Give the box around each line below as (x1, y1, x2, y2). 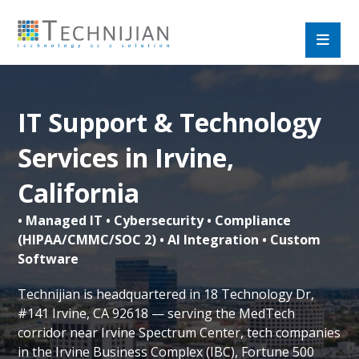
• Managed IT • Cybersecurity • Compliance (18, 212, 292, 229)
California (18, 175, 140, 210)
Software (18, 250, 79, 268)
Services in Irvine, (18, 140, 235, 175)
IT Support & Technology (18, 105, 322, 139)
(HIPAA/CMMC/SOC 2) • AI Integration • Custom (18, 231, 321, 248)
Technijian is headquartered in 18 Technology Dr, (18, 285, 315, 303)
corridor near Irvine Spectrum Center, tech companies (18, 324, 341, 341)
